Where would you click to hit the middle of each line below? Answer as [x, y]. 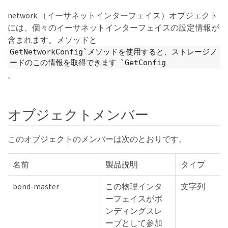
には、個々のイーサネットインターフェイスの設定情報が [113, 27]
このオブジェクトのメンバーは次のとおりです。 [97, 139]
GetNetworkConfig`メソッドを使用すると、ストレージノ [113, 52]
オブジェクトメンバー [78, 114]
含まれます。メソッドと [52, 40]
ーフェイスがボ [134, 198]
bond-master [36, 186]
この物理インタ [134, 186]
